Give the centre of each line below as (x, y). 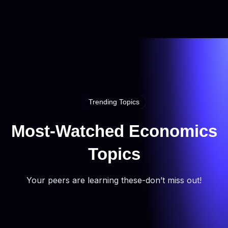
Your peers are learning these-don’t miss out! (114, 180)
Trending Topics (114, 102)
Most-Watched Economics (114, 131)
